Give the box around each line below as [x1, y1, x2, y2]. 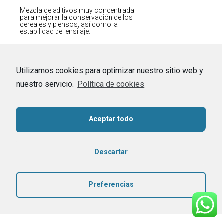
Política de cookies [77, 79, 145, 89]
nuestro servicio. [16, 79, 76, 89]
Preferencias [88, 180, 134, 189]
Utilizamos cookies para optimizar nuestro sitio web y [16, 65, 203, 75]
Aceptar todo [89, 115, 133, 124]
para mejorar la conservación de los [20, 13, 133, 22]
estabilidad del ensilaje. [20, 27, 90, 36]
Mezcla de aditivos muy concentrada [20, 6, 134, 15]
